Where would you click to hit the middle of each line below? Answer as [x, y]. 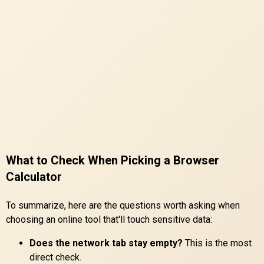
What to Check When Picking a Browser [113, 160]
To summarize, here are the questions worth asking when [123, 205]
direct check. [55, 257]
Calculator [34, 176]
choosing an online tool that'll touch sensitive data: [109, 219]
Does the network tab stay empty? [106, 243]
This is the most [217, 243]
